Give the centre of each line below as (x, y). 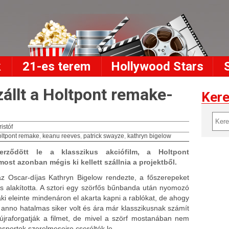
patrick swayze (104, 136)
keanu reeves (61, 136)
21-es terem (56, 66)
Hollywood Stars (157, 66)
